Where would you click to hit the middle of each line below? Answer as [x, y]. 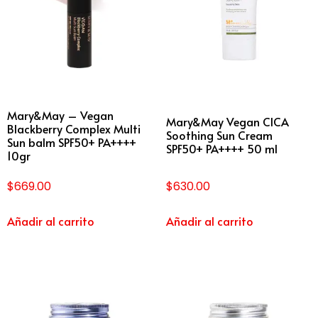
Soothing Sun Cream [219, 135]
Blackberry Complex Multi [74, 128]
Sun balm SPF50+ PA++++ [72, 142]
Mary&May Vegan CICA [227, 122]
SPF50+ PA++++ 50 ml [222, 149]
